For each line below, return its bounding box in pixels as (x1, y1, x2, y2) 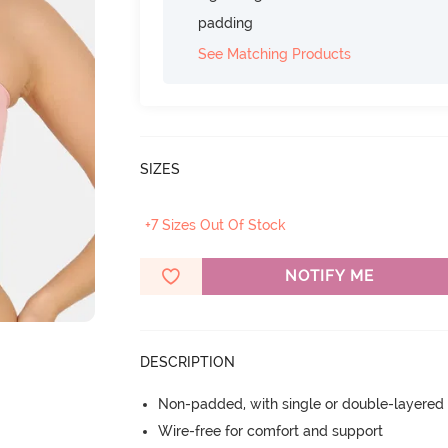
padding (198, 15, 254, 31)
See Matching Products (198, 46, 352, 62)
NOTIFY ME (284, 267, 374, 285)
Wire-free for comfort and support (158, 423, 384, 439)
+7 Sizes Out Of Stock (145, 217, 287, 233)
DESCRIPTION (140, 354, 236, 370)
